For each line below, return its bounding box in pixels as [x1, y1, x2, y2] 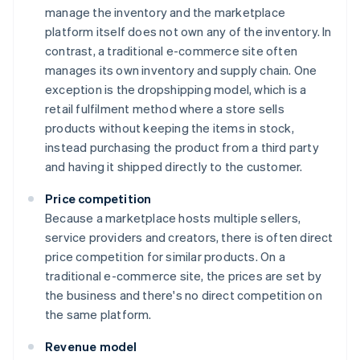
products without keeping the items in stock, [45, 119, 294, 136]
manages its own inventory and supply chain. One [45, 61, 317, 78]
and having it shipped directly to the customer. [45, 157, 303, 174]
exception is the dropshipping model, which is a [45, 80, 307, 97]
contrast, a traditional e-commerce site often [45, 42, 298, 59]
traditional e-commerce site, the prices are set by [45, 267, 322, 284]
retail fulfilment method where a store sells [45, 100, 284, 117]
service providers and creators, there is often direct [45, 228, 333, 245]
